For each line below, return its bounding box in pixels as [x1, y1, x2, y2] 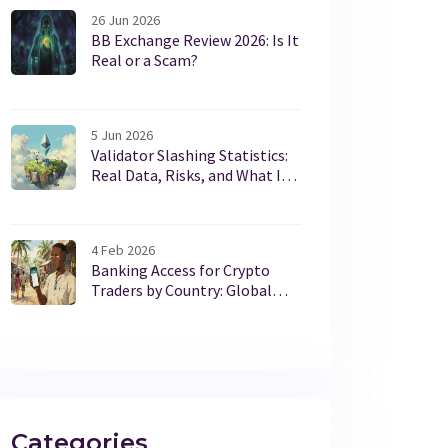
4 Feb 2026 [91, 241, 155, 259]
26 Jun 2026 [91, 11, 160, 29]
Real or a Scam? [91, 50, 198, 70]
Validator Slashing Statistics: [91, 145, 288, 165]
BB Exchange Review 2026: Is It [91, 30, 299, 50]
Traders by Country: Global [91, 280, 272, 300]
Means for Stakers [91, 185, 214, 205]
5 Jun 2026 [91, 126, 153, 144]
